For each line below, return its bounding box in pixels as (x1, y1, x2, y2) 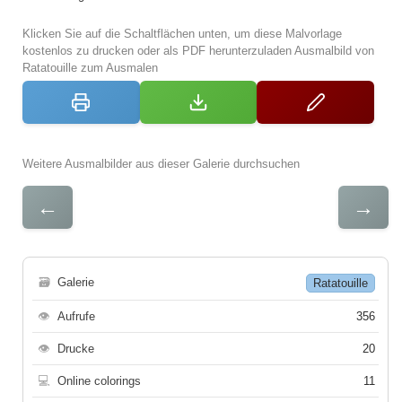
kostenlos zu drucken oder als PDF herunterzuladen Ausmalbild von (22, 43, 374, 57)
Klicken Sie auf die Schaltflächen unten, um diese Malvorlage (22, 26, 342, 40)
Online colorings (57, 373, 141, 388)
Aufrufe (57, 309, 95, 323)
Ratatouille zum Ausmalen (22, 60, 158, 74)
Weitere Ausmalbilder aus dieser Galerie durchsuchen (22, 156, 300, 170)
